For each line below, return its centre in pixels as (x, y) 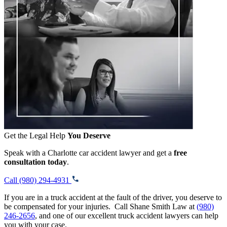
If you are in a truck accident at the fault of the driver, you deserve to (113, 197)
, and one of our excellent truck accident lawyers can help (127, 215)
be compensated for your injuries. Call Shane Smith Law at (100, 206)
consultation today (35, 162)
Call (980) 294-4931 (38, 180)
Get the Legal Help (36, 135)
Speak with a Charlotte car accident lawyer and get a (89, 153)
